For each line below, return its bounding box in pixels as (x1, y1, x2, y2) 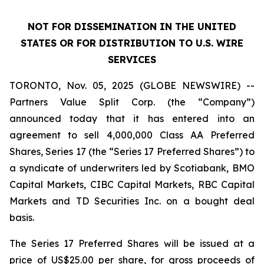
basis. (9, 212, 34, 223)
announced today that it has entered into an (9, 113, 255, 124)
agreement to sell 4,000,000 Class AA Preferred (9, 129, 255, 141)
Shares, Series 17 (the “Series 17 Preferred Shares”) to (9, 146, 255, 157)
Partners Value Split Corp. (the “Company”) (9, 96, 255, 108)
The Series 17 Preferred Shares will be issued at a (9, 237, 255, 249)
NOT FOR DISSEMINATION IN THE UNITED (28, 21, 236, 32)
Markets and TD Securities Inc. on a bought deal (9, 195, 255, 207)
